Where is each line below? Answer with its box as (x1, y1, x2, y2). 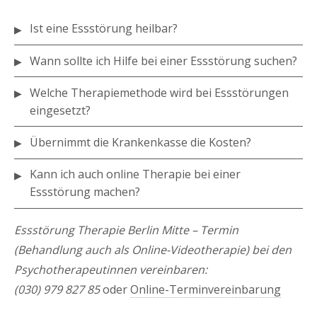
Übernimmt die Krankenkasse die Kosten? (30, 134, 252, 150)
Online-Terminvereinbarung (130, 281, 281, 297)
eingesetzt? (30, 102, 91, 118)
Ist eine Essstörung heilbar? (30, 21, 178, 37)
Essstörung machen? (30, 184, 141, 200)
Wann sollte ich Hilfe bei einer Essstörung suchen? (30, 52, 298, 69)
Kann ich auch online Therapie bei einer (30, 166, 241, 183)
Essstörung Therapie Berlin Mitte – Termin (14, 221, 238, 238)
